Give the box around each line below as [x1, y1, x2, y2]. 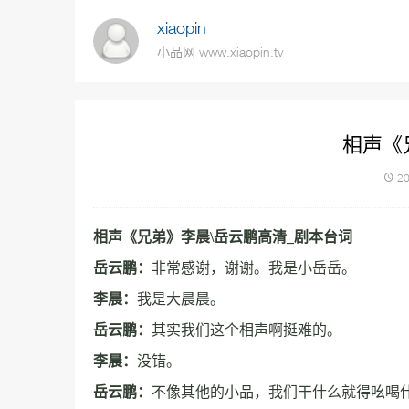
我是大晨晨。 [137, 291, 225, 307]
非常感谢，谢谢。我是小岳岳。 [152, 260, 356, 276]
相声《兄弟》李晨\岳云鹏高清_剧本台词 [93, 229, 352, 245]
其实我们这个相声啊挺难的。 [152, 322, 341, 338]
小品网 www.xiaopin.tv [157, 44, 283, 59]
